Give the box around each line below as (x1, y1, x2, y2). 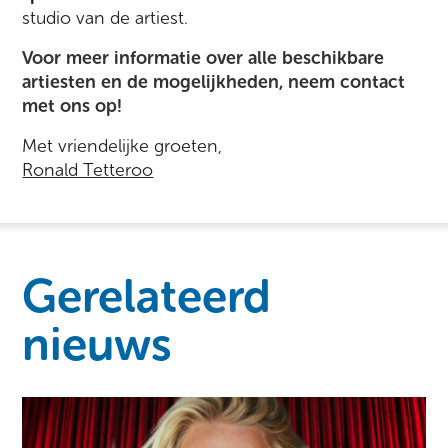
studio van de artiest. (22, 7, 189, 29)
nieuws (22, 317, 173, 372)
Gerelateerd (22, 269, 272, 324)
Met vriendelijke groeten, (22, 135, 223, 157)
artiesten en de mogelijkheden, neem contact (22, 71, 406, 93)
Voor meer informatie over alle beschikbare (22, 47, 385, 69)
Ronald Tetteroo (22, 159, 154, 181)
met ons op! (22, 95, 123, 117)
